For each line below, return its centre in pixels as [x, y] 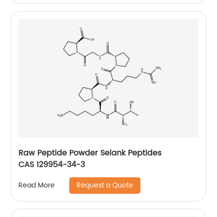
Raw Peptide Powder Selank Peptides [90, 153]
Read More [37, 186]
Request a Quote [105, 185]
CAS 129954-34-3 [52, 164]
